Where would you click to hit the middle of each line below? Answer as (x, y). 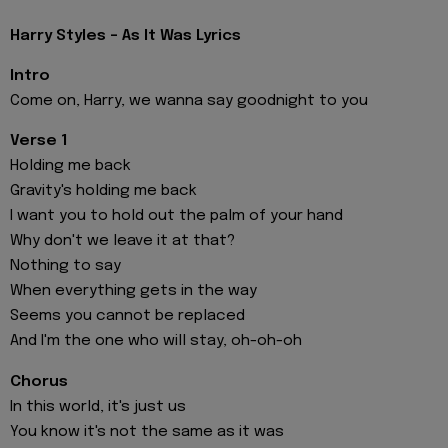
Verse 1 (39, 141)
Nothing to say (65, 266)
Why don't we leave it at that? (122, 241)
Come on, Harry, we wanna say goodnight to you (189, 101)
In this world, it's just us (98, 406)
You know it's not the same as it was (147, 431)
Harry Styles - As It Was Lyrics (125, 35)
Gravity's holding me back (103, 191)
